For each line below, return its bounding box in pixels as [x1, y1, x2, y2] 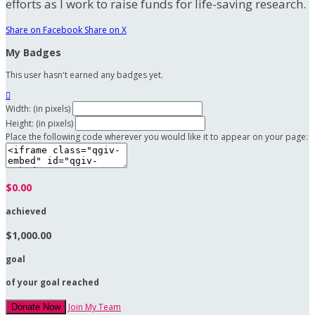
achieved [6, 205, 46, 218]
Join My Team [68, 301, 121, 314]
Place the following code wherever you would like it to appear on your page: [6, 131, 308, 143]
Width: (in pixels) [6, 103, 70, 115]
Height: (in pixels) [6, 117, 73, 130]
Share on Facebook [6, 24, 82, 37]
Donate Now [11, 302, 60, 313]
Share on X [84, 24, 127, 37]
